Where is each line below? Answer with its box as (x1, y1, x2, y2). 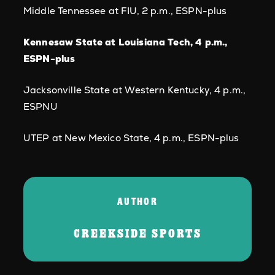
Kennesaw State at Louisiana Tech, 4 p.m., (23, 36, 228, 48)
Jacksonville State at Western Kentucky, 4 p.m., (23, 83, 246, 96)
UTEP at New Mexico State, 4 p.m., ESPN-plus (23, 131, 239, 144)
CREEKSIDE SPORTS (73, 225, 202, 241)
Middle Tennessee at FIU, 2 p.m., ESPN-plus (23, 4, 227, 17)
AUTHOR (117, 195, 158, 208)
